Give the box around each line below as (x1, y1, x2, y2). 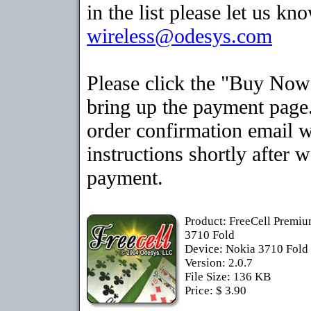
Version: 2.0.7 (185, 256, 253, 269)
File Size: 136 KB (185, 270, 271, 283)
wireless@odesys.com (87, 24, 272, 47)
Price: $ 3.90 (185, 284, 246, 297)
